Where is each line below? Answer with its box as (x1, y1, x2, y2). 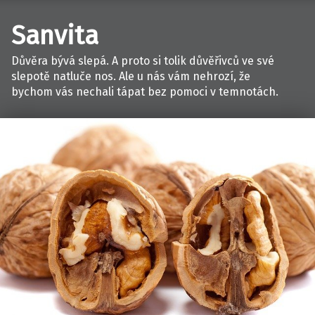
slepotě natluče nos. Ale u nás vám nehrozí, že (11, 69, 250, 83)
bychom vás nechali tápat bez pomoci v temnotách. (11, 84, 278, 98)
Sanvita (11, 20, 98, 51)
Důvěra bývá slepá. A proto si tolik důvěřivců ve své (11, 53, 274, 67)
